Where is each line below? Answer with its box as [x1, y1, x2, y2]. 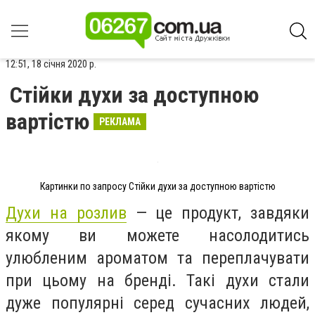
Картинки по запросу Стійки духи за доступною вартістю [39, 181, 276, 192]
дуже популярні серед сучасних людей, [6, 292, 309, 313]
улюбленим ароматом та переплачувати [6, 247, 309, 268]
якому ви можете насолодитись [6, 225, 309, 245]
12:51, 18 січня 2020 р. [6, 58, 96, 70]
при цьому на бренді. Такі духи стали [6, 270, 309, 290]
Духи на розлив [6, 202, 127, 223]
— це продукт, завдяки [126, 202, 310, 223]
